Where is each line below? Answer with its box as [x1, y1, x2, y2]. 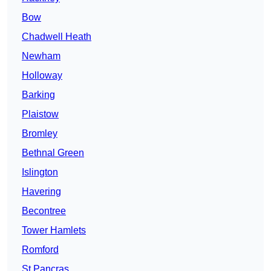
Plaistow [22, 109, 59, 120]
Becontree [22, 206, 66, 217]
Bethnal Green [22, 148, 84, 158]
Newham [22, 51, 60, 62]
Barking [22, 90, 55, 100]
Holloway [22, 70, 62, 81]
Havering [22, 186, 61, 197]
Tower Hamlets [22, 225, 86, 236]
